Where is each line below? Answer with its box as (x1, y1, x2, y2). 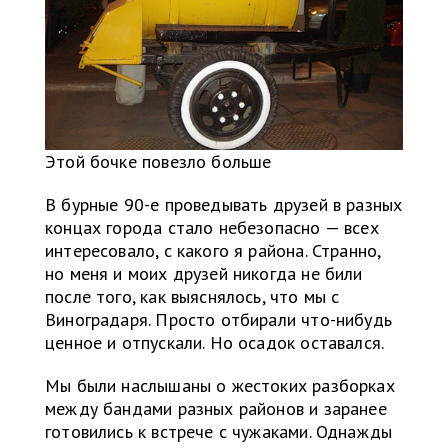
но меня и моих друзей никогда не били (45, 262, 363, 286)
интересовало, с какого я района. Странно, (45, 239, 381, 263)
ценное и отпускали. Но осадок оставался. (45, 331, 385, 355)
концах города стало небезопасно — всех (45, 216, 379, 240)
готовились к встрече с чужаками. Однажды (45, 420, 393, 444)
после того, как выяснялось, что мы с (45, 285, 340, 309)
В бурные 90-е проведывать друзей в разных (45, 193, 403, 217)
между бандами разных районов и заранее (45, 397, 387, 421)
